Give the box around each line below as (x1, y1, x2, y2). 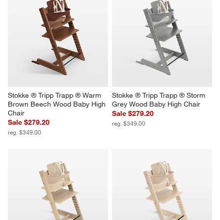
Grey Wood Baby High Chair (112, 99, 200, 109)
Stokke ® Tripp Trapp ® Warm (8, 90, 104, 100)
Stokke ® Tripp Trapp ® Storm (112, 90, 207, 100)
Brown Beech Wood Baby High (8, 99, 108, 109)
